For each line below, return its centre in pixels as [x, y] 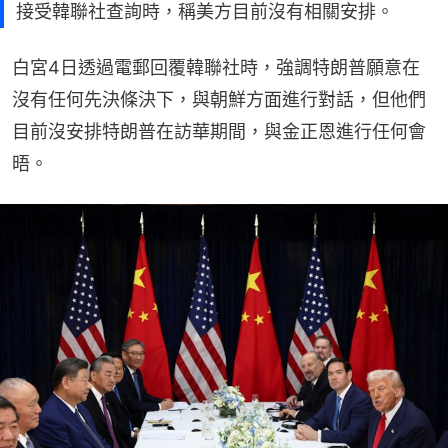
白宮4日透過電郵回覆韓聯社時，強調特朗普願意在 [216, 67]
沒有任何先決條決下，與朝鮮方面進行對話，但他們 [219, 99]
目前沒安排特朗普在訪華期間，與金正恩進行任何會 [219, 131]
